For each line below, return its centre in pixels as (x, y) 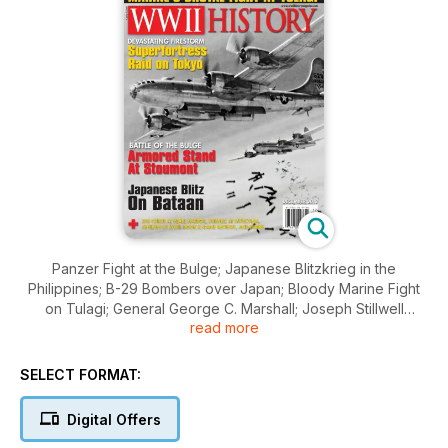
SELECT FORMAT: (80, 375)
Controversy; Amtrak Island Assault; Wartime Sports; (224, 329)
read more (224, 328)
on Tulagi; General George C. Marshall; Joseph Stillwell (224, 309)
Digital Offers (113, 420)
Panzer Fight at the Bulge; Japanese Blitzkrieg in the (138, 269)
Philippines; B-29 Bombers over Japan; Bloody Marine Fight (224, 289)
